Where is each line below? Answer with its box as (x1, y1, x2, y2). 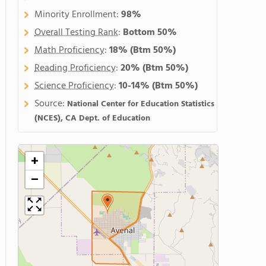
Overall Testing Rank (34, 25, 118, 40)
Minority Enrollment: (34, 7, 121, 23)
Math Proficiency (34, 43, 104, 58)
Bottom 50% (123, 25, 177, 40)
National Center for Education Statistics (67, 97, 214, 111)
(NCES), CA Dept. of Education (34, 112, 150, 125)
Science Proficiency (34, 78, 114, 94)
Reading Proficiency (34, 61, 116, 76)
